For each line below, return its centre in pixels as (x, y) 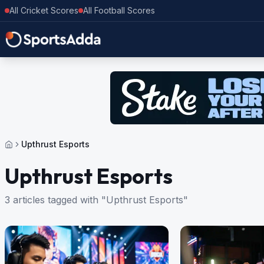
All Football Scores (119, 10)
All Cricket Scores (44, 10)
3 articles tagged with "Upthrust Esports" (96, 200)
